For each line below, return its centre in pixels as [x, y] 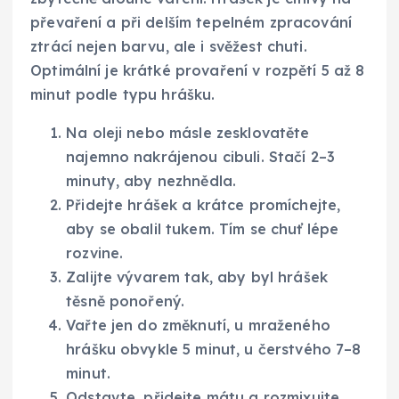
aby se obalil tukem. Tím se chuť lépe [203, 228]
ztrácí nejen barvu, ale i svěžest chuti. [169, 46]
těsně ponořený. [126, 301]
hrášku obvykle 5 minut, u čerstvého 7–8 [214, 349]
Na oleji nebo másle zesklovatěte [188, 132]
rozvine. [95, 252]
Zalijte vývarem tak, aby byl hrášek [197, 277]
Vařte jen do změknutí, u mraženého [198, 325]
